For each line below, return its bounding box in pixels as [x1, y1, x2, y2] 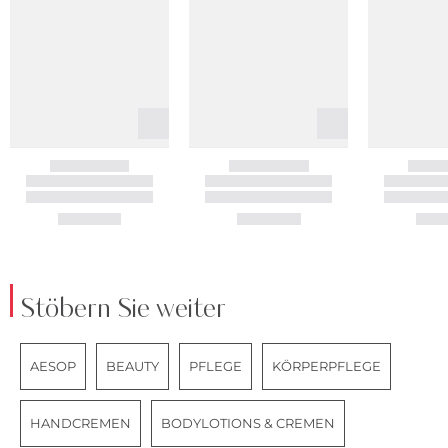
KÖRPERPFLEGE [272, 357, 381, 374]
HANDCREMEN [30, 414, 131, 431]
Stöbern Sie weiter [20, 289, 226, 329]
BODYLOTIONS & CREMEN [161, 414, 335, 431]
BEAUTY [106, 357, 159, 374]
